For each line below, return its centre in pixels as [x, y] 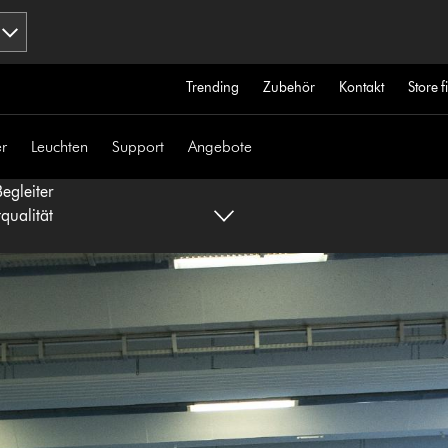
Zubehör [288, 87]
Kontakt [361, 87]
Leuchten [60, 146]
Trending [212, 87]
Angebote [220, 146]
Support [138, 146]
